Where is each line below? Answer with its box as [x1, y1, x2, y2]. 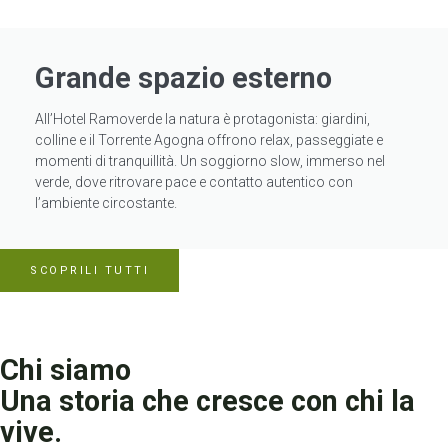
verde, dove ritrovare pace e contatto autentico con [35, 174, 353, 191]
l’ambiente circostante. [35, 195, 177, 212]
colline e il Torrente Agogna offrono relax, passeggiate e [35, 132, 383, 149]
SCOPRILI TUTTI [30, 264, 149, 278]
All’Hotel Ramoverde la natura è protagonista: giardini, [35, 111, 370, 128]
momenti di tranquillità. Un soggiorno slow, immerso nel [35, 153, 385, 170]
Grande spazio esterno [35, 61, 332, 96]
